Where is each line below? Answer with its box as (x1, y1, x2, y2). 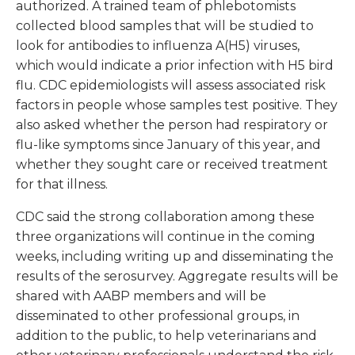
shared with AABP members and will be (16, 288, 266, 304)
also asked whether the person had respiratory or (16, 117, 328, 133)
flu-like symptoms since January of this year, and (16, 137, 321, 153)
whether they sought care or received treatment (16, 157, 328, 173)
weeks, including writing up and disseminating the (16, 249, 334, 265)
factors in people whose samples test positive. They (16, 97, 338, 113)
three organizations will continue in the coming (16, 229, 315, 245)
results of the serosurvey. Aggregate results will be (16, 269, 338, 284)
